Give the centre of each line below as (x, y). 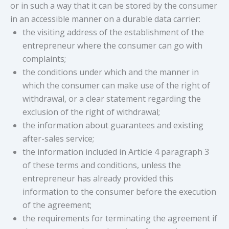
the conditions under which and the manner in (111, 72)
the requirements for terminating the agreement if (120, 219)
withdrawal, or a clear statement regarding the (112, 99)
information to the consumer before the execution (119, 192)
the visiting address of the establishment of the (113, 32)
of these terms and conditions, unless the (102, 165)
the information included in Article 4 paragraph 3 (116, 152)
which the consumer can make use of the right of (116, 86)
